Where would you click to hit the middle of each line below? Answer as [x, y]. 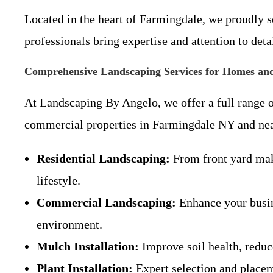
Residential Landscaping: [103, 158]
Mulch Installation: [88, 246]
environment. [69, 224]
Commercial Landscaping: [106, 202]
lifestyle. [58, 180]
